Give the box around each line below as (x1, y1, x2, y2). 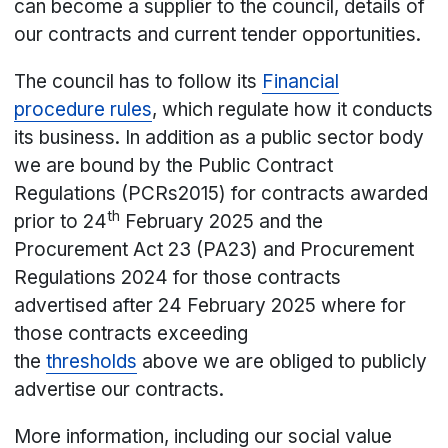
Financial (262, 70, 340, 94)
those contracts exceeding (14, 322, 249, 346)
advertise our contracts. (14, 378, 225, 402)
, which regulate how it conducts (152, 98, 434, 122)
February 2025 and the (120, 210, 324, 234)
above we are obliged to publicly (137, 350, 428, 374)
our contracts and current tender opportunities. (14, 23, 422, 47)
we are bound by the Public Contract (14, 154, 334, 178)
